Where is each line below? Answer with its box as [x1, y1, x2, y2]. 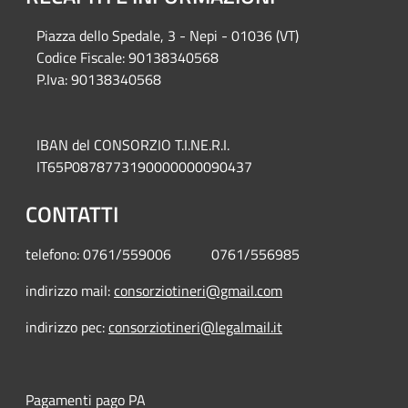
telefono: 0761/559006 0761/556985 [25, 242, 325, 265]
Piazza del [36, 24, 97, 46]
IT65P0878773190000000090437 [36, 155, 252, 178]
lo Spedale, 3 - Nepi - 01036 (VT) [97, 24, 299, 46]
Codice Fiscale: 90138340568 [36, 46, 219, 68]
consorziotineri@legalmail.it [108, 315, 282, 338]
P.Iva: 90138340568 [36, 67, 161, 90]
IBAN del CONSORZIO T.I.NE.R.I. [36, 133, 229, 156]
